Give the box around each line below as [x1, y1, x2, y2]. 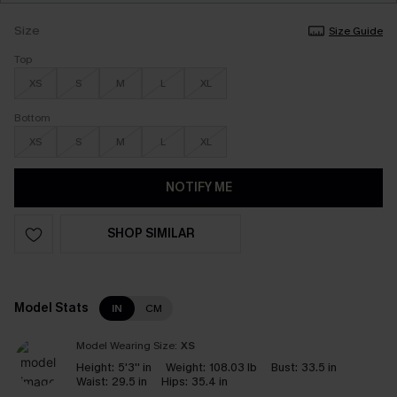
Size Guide [329, 24, 383, 38]
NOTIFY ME [165, 179, 232, 196]
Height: [76, 360, 114, 375]
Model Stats [14, 300, 89, 316]
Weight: [166, 360, 206, 375]
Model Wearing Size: [76, 339, 177, 353]
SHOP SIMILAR [106, 225, 195, 242]
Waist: [76, 374, 108, 389]
